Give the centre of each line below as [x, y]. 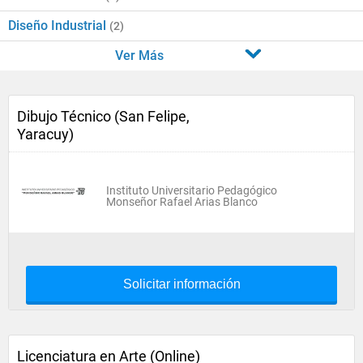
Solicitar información [181, 284]
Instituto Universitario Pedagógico [192, 190]
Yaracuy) [45, 134]
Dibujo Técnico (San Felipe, [103, 116]
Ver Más [139, 56]
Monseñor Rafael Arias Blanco [182, 202]
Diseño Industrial [59, 26]
